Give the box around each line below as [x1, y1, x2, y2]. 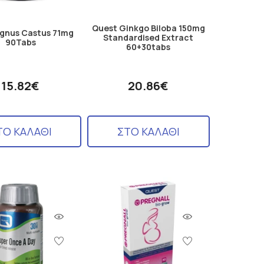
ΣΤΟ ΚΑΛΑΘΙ [117, 124, 180, 138]
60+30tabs [126, 41, 171, 52]
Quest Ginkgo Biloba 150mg [91, 22, 205, 34]
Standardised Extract [103, 31, 194, 43]
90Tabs [5, 36, 36, 48]
